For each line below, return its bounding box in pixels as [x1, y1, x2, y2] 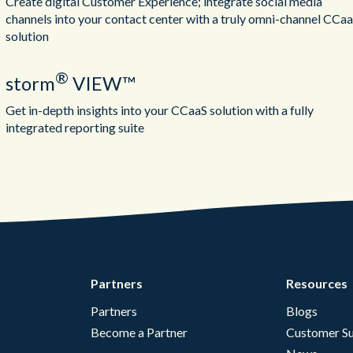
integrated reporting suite [5, 119, 144, 135]
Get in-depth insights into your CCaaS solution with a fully [5, 102, 314, 117]
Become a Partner [91, 325, 188, 340]
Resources [286, 276, 347, 292]
